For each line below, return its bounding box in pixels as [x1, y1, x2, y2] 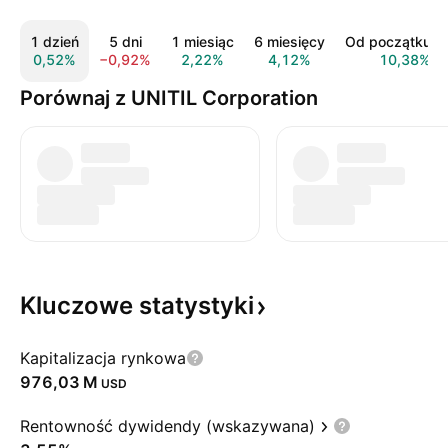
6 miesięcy [254, 33, 325, 50]
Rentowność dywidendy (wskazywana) [20, 416, 315, 436]
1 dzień [30, 33, 79, 50]
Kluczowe [20, 291, 139, 320]
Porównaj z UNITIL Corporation [20, 86, 318, 110]
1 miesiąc [171, 33, 234, 50]
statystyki [139, 291, 254, 320]
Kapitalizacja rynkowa [20, 348, 186, 368]
